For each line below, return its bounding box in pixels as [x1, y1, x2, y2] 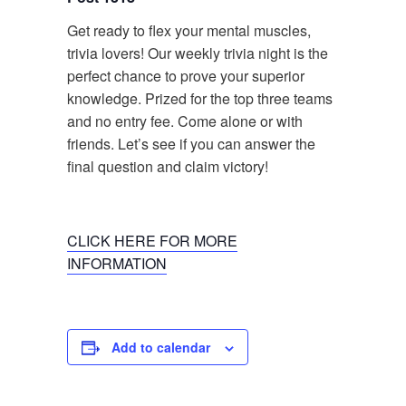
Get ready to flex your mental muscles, [67, 20, 311, 41]
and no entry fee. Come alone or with [67, 111, 303, 131]
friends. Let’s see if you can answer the [67, 133, 315, 154]
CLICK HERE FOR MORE [67, 230, 237, 251]
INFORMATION [67, 253, 167, 274]
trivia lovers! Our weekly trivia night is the [67, 43, 328, 63]
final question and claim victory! [67, 156, 268, 177]
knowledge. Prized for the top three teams [67, 88, 333, 109]
